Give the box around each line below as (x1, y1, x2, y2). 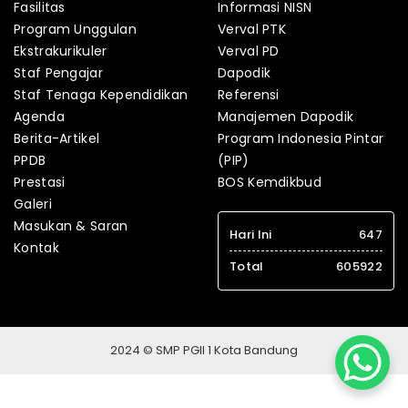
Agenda (14, 107, 65, 126)
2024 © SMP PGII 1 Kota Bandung (110, 341, 298, 359)
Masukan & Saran (14, 216, 128, 235)
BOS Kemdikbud (218, 172, 321, 191)
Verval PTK (218, 19, 286, 38)
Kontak (14, 238, 59, 257)
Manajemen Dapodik (218, 107, 354, 126)
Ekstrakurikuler (14, 41, 107, 60)
